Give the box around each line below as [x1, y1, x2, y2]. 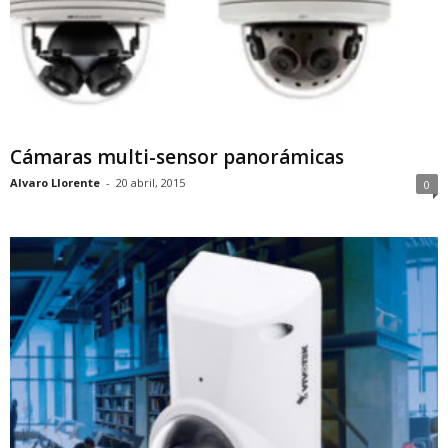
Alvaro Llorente [10, 175, 100, 191]
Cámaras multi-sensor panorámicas [10, 144, 344, 171]
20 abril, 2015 [116, 175, 185, 191]
